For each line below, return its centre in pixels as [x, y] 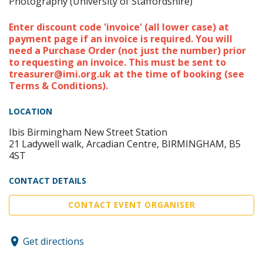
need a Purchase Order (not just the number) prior [127, 51]
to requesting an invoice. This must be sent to [117, 63]
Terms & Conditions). [58, 86]
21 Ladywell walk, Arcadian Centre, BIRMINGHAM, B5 [125, 144]
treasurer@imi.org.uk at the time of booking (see [127, 74]
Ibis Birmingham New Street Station [88, 132]
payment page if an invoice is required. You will [121, 39]
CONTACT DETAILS [48, 181]
